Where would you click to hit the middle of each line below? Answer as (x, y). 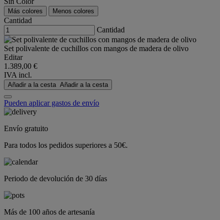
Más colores (25, 11)
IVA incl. (18, 75)
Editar (13, 57)
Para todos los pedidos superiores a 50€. (66, 145)
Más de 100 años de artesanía (49, 212)
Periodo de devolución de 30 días (55, 179)
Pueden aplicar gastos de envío (52, 103)
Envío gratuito (26, 129)
